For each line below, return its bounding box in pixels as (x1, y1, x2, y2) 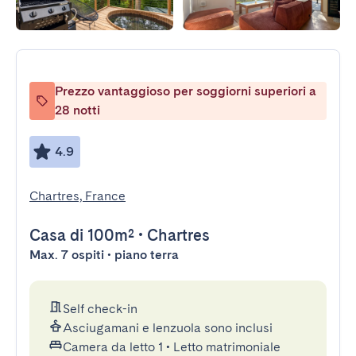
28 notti (55, 103, 100, 118)
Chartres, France (29, 188, 126, 203)
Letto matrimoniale (173, 339, 281, 354)
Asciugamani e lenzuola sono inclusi (63, 320, 273, 335)
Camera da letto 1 (63, 339, 163, 354)
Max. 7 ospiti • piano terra (29, 247, 179, 262)
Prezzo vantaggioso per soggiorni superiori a (55, 83, 316, 99)
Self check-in (63, 301, 137, 316)
